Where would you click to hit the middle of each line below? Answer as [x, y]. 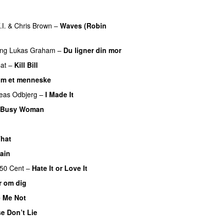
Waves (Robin [83, 25]
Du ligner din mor [92, 50]
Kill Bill [26, 65]
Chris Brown [33, 25]
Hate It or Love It [60, 168]
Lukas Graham [32, 50]
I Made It [59, 94]
